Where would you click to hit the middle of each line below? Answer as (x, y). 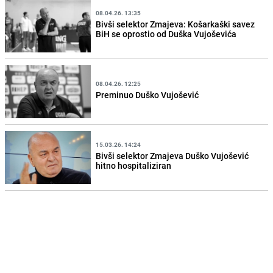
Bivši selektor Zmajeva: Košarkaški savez (175, 24)
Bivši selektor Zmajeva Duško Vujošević (172, 155)
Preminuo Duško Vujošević (147, 94)
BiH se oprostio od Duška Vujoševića (166, 34)
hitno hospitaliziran (134, 165)
